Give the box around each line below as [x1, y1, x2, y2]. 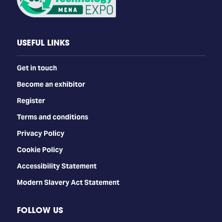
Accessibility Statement [16, 161, 97, 170]
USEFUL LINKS [16, 37, 69, 48]
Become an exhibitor [16, 79, 85, 89]
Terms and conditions [16, 112, 88, 121]
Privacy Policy [16, 128, 64, 138]
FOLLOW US [16, 204, 63, 216]
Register [16, 96, 45, 105]
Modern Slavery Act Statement [16, 177, 119, 187]
